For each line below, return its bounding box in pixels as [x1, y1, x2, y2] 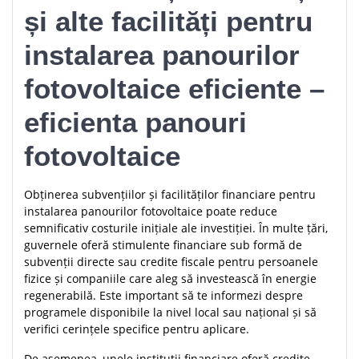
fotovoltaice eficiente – [24, 73, 325, 105]
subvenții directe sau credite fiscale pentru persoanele [24, 254, 318, 270]
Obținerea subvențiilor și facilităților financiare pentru [24, 187, 316, 203]
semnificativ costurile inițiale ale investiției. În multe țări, [24, 220, 328, 236]
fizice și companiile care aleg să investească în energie [24, 271, 317, 287]
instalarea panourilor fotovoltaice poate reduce [24, 204, 277, 220]
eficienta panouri [24, 107, 247, 139]
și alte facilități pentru [24, 6, 313, 38]
